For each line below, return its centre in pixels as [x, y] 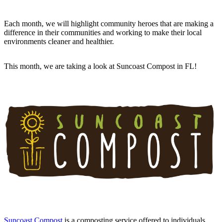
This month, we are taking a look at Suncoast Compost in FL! [100, 66]
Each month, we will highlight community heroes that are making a [109, 23]
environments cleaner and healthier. [59, 41]
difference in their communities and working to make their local [103, 32]
